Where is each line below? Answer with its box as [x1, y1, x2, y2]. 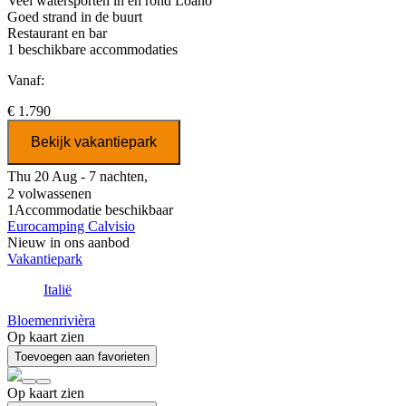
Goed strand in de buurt [7, 9, 142, 25]
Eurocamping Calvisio [7, 218, 135, 235]
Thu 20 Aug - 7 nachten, [7, 169, 148, 185]
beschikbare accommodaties [14, 42, 178, 58]
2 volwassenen [7, 186, 92, 202]
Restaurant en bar [7, 25, 107, 42]
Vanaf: [7, 72, 44, 89]
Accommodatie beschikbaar [14, 202, 173, 218]
